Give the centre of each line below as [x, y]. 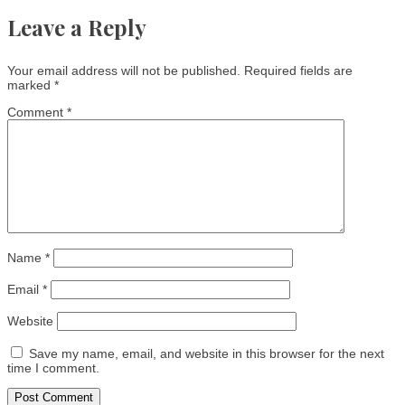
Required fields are [298, 70]
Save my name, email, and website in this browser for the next [207, 353]
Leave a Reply [77, 27]
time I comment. [53, 367]
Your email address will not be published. [124, 70]
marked [31, 85]
